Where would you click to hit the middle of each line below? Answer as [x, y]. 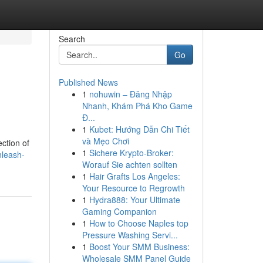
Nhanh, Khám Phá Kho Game [137, 106]
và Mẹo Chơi [105, 141]
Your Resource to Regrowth [133, 188]
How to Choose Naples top [139, 223]
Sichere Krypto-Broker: [131, 153]
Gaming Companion [119, 211]
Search [72, 39]
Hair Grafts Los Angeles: [134, 176]
